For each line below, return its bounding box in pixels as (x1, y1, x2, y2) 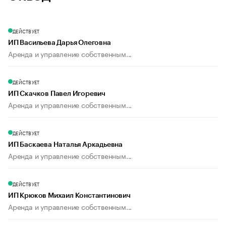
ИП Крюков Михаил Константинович (8, 192, 131, 200)
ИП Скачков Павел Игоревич (8, 90, 105, 98)
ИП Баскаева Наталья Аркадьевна (8, 141, 123, 149)
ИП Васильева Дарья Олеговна (8, 39, 111, 47)
